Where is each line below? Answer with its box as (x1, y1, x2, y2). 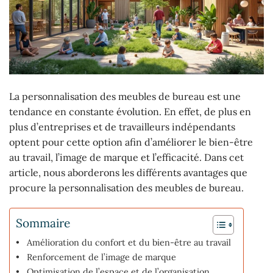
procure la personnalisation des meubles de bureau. (9, 181, 244, 194)
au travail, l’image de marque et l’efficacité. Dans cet (9, 151, 244, 163)
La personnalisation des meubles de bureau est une (9, 90, 241, 102)
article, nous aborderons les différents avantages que (9, 166, 247, 179)
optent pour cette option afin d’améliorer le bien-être (9, 135, 253, 148)
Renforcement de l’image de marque (26, 251, 176, 263)
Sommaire (16, 215, 70, 230)
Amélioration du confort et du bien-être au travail (26, 236, 231, 249)
